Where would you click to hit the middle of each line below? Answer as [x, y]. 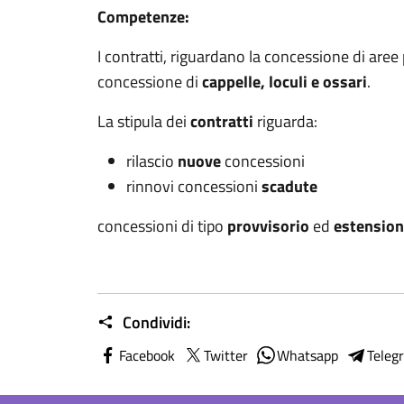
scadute [289, 186]
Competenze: [143, 17]
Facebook [147, 355]
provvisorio [268, 226]
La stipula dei [144, 121]
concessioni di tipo [162, 226]
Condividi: [155, 322]
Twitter [226, 355]
